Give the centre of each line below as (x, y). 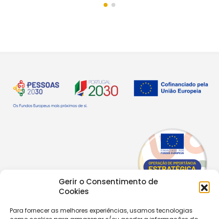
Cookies (74, 191)
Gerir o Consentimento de (108, 182)
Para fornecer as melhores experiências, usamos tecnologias (101, 210)
